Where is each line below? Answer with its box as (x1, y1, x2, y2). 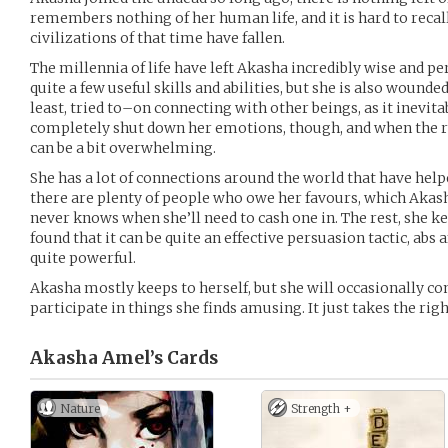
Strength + (291, 401, 352, 416)
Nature (60, 401, 100, 416)
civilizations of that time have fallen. (30, 29, 285, 47)
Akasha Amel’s (30, 347, 163, 369)
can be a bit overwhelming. (30, 139, 216, 157)
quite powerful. (30, 249, 136, 267)
